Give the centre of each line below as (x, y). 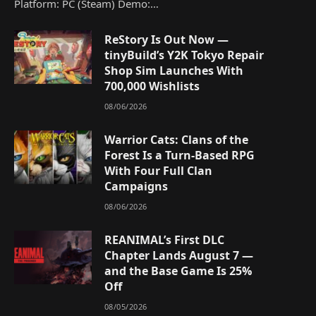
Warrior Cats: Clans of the (176, 140)
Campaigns (136, 187)
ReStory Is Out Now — (166, 40)
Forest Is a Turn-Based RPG (180, 156)
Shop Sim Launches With (174, 71)
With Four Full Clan (158, 171)
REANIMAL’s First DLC (164, 240)
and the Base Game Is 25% (178, 271)
